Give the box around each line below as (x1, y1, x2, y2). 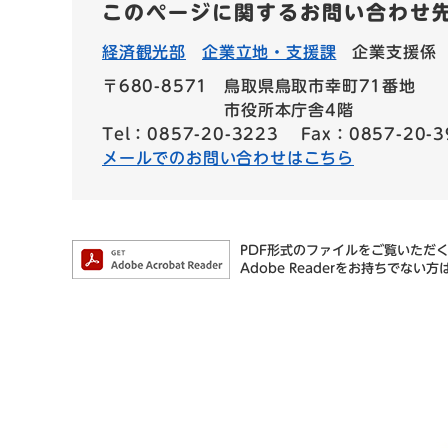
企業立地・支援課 (202, 43, 337, 60)
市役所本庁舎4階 (224, 101, 354, 118)
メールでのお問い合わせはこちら (102, 149, 355, 166)
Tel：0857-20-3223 (102, 125, 279, 142)
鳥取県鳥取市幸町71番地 (224, 77, 416, 94)
